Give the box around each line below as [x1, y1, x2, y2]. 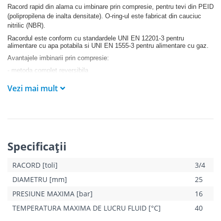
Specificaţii [7, 138, 67, 153]
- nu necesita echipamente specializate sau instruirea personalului [7, 78, 195, 86]
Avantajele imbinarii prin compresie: [7, 54, 109, 62]
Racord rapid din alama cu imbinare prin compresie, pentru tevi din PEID [7, 2, 214, 10]
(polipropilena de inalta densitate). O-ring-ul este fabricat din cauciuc [7, 12, 201, 20]
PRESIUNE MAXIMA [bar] [12, 188, 93, 198]
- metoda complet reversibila [7, 66, 88, 74]
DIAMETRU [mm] [12, 174, 67, 184]
